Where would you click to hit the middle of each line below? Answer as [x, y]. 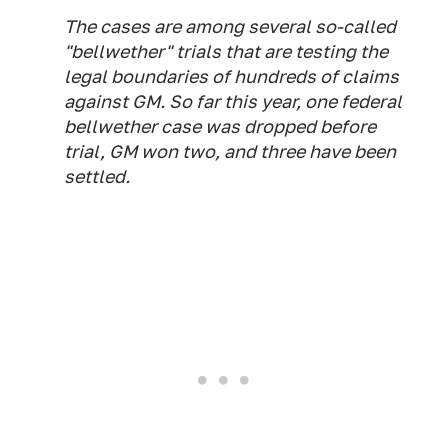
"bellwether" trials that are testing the [226, 51]
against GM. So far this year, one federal [233, 101]
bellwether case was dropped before [220, 126]
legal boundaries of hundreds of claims [231, 76]
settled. [97, 176]
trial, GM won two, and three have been [230, 151]
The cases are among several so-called [230, 26]
